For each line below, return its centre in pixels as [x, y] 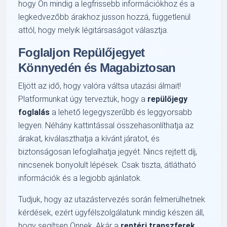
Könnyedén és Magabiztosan [97, 67]
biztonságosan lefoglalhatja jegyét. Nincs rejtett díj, [108, 152]
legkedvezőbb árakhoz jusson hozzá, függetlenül [105, 17]
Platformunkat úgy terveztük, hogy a [83, 99]
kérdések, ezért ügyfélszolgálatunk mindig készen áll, [111, 212]
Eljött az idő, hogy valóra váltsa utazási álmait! [100, 86]
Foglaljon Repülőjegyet [82, 52]
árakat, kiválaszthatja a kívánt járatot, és [89, 138]
